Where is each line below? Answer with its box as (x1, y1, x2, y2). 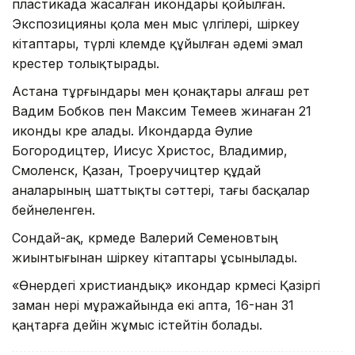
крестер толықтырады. (12, 55, 159, 71)
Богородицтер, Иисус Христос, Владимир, (12, 142, 288, 158)
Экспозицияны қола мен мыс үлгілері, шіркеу (12, 15, 300, 32)
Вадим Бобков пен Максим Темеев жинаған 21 (12, 102, 311, 119)
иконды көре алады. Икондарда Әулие (12, 122, 253, 139)
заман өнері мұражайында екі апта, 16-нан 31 (12, 296, 294, 313)
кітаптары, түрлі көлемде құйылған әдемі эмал (12, 35, 303, 52)
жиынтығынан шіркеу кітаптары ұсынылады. (12, 249, 297, 265)
